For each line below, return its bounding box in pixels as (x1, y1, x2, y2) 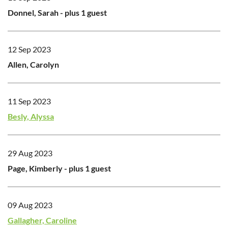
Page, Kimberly (8, 163, 63, 173)
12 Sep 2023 (8, 44, 51, 54)
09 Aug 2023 (8, 199, 52, 210)
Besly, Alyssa (8, 111, 54, 121)
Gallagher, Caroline (8, 215, 77, 225)
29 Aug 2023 (8, 148, 52, 158)
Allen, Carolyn (8, 59, 59, 69)
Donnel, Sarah (8, 7, 59, 17)
